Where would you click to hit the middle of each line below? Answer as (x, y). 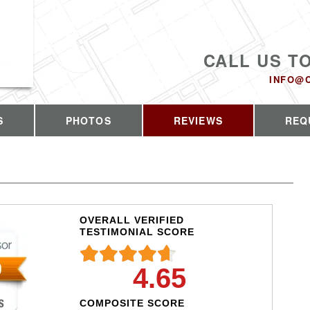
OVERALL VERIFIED (131, 220)
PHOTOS (88, 120)
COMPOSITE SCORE (132, 303)
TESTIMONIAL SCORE (137, 231)
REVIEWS (198, 120)
